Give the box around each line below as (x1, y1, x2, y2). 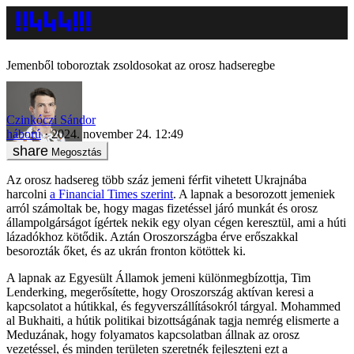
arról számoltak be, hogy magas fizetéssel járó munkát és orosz (6, 201, 318, 215)
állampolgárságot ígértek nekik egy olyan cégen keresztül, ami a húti (6, 215, 346, 229)
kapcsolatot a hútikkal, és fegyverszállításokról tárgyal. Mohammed (6, 299, 341, 313)
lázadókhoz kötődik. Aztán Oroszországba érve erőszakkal (6, 229, 298, 243)
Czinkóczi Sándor (6, 112, 96, 126)
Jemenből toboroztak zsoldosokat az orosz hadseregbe (6, 58, 275, 72)
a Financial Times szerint (50, 186, 173, 201)
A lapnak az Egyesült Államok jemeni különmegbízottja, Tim (6, 270, 311, 284)
